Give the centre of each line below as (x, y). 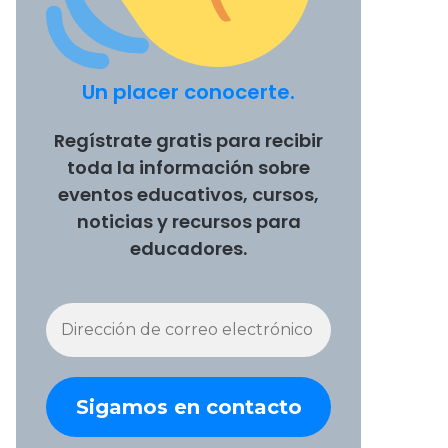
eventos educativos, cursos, (188, 194)
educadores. (188, 248)
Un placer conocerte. (188, 91)
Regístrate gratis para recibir (188, 140)
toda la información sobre (188, 167)
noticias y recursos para (188, 221)
